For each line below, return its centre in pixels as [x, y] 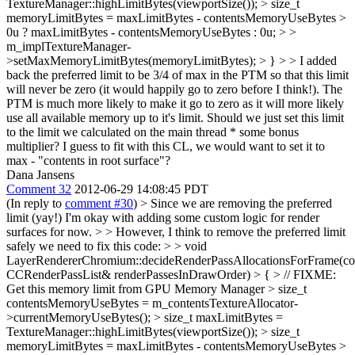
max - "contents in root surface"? [88, 160]
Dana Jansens [40, 175]
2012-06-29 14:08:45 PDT [141, 189]
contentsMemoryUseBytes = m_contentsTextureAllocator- [152, 303]
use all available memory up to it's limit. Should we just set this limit [175, 118]
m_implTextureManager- [69, 46]
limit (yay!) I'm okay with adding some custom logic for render [163, 218]
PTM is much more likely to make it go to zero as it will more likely [175, 103]
